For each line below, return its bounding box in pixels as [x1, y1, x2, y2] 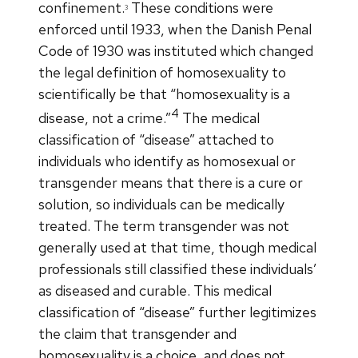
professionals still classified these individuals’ [38, 259, 317, 278]
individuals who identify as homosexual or [38, 151, 296, 170]
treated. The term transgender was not [38, 216, 289, 235]
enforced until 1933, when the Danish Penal [38, 19, 312, 38]
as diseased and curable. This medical [38, 280, 272, 300]
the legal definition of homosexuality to [38, 62, 286, 82]
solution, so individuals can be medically [38, 194, 284, 213]
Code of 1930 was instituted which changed [38, 41, 313, 60]
